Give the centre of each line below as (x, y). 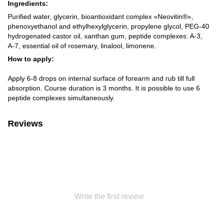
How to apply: (31, 59)
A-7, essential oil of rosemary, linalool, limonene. (82, 46)
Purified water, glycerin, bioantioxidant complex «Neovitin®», (100, 17)
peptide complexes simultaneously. (61, 98)
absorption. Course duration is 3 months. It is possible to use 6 (104, 88)
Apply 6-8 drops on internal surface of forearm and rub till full (101, 79)
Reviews (25, 124)
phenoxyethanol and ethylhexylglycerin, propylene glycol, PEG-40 (109, 27)
